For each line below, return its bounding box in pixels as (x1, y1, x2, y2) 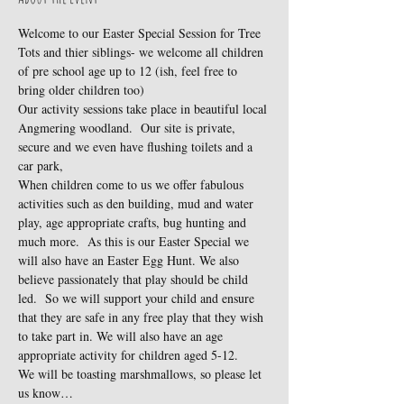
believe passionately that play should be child (18, 271, 252, 288)
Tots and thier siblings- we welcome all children (18, 43, 267, 60)
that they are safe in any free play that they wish (18, 308, 267, 326)
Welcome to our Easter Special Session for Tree (18, 24, 264, 41)
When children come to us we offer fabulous (18, 176, 247, 193)
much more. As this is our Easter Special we (18, 233, 252, 250)
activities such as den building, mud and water (18, 195, 257, 212)
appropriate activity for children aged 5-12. (18, 346, 238, 363)
